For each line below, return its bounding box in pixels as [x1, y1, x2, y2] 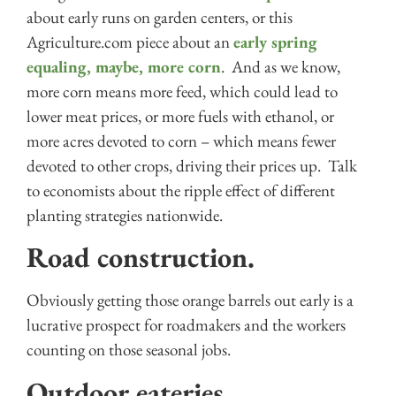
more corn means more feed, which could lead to [27, 80, 338, 103]
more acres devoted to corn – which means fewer [27, 129, 336, 152]
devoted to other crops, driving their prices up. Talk [27, 154, 357, 177]
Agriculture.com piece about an [27, 30, 233, 53]
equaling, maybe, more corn [27, 55, 221, 78]
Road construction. [27, 239, 255, 277]
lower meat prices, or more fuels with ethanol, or [27, 104, 334, 127]
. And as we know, [221, 55, 340, 78]
